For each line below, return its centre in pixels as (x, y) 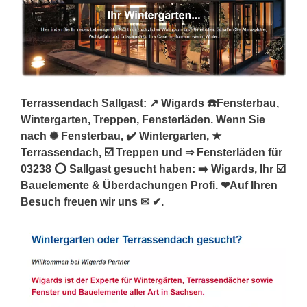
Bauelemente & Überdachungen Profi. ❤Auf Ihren (149, 185)
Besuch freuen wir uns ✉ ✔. (92, 201)
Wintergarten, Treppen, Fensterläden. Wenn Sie (143, 119)
